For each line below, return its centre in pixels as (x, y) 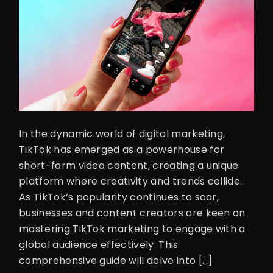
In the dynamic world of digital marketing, (122, 134)
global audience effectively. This (99, 245)
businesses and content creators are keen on (132, 213)
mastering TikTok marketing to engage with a (132, 229)
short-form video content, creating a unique (129, 166)
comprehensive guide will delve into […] (116, 261)
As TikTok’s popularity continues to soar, (119, 197)
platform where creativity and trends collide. (131, 182)
